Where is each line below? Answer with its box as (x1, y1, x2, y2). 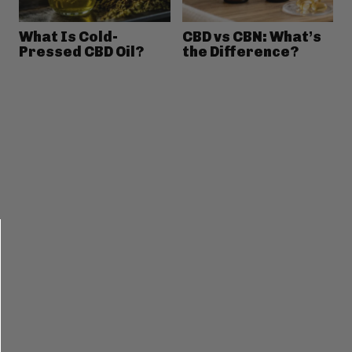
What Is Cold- (19, 27, 118, 46)
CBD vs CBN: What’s (181, 27, 321, 46)
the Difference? (181, 42, 299, 60)
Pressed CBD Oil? (19, 42, 144, 60)
